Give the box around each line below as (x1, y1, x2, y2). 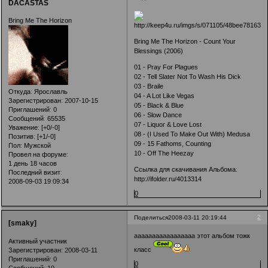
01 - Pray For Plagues (134, 63, 199, 71)
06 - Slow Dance (134, 111, 182, 118)
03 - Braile (134, 82, 164, 90)
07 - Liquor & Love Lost (134, 120, 202, 128)
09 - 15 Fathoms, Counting (134, 139, 212, 147)
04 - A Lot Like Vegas (134, 92, 195, 99)
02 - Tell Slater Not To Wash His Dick (134, 72, 242, 80)
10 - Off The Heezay (134, 149, 194, 157)
